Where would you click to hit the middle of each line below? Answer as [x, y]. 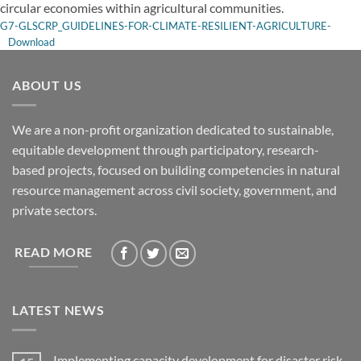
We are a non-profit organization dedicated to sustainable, [173, 129]
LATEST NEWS [58, 310]
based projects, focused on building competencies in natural [176, 169]
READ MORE [54, 252]
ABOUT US [47, 85]
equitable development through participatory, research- [166, 149]
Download [31, 42]
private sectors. [54, 210]
